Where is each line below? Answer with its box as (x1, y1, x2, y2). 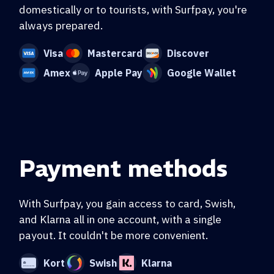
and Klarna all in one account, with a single (19, 212, 221, 226)
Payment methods (19, 154, 228, 183)
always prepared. (19, 18, 103, 32)
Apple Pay (95, 66, 143, 79)
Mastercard (87, 46, 143, 59)
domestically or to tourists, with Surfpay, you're (19, 2, 247, 17)
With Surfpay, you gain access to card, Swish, (19, 196, 235, 210)
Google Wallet (167, 66, 236, 79)
